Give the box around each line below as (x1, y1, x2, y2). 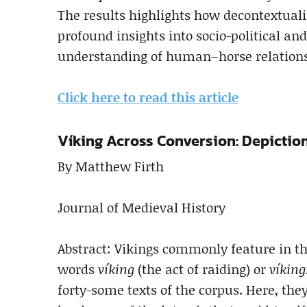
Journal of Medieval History (58, 197, 225, 217)
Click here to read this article (58, 87, 238, 106)
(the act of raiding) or (134, 259, 269, 278)
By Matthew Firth (58, 156, 164, 175)
